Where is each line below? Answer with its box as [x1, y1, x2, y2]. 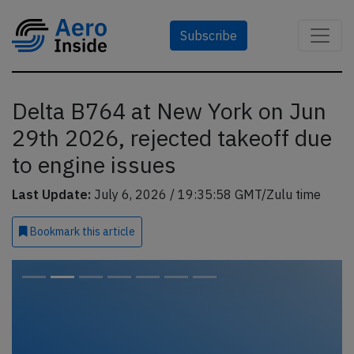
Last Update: [12, 186, 91, 202]
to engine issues [12, 150, 176, 179]
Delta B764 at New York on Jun [12, 96, 326, 126]
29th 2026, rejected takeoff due [12, 123, 332, 153]
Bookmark [28, 224, 82, 239]
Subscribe [180, 28, 237, 43]
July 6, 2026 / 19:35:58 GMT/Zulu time [91, 186, 321, 202]
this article [82, 224, 135, 239]
